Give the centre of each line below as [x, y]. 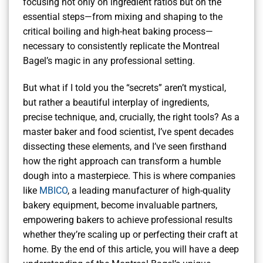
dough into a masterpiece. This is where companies [129, 176]
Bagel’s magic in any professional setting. [109, 61]
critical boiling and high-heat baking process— [118, 32]
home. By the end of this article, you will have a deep [131, 249]
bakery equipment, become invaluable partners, [120, 205]
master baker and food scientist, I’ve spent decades [128, 132]
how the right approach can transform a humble [122, 161]
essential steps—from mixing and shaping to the [123, 17]
